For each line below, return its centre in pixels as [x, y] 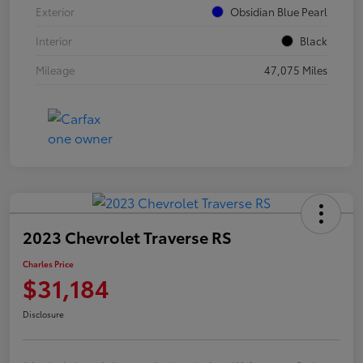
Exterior [55, 12]
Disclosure [43, 314]
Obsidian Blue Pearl [279, 12]
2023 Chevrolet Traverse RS [127, 237]
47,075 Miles [296, 70]
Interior [54, 41]
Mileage [55, 70]
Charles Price [48, 264]
